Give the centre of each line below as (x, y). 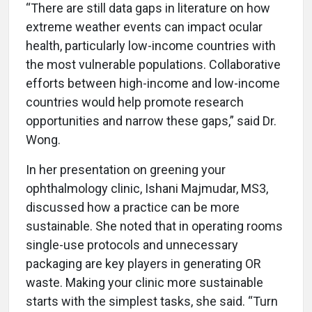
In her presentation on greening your (126, 170)
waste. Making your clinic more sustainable (145, 283)
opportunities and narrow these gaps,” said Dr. (151, 121)
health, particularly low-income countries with (151, 46)
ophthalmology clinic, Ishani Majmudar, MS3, (147, 189)
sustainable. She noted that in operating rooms (154, 226)
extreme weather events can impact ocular (144, 27)
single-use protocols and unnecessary (132, 245)
